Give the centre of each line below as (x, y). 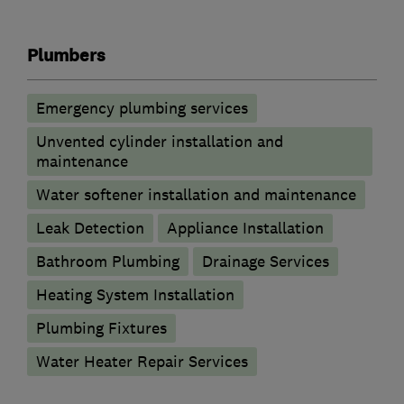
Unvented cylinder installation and (160, 142)
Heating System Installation (135, 295)
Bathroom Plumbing (108, 262)
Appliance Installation (245, 229)
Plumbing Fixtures (101, 329)
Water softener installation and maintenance (196, 195)
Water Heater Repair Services (142, 362)
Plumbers (66, 56)
